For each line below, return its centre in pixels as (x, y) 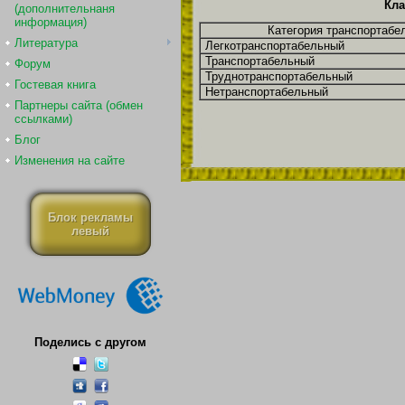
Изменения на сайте (70, 160)
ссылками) (43, 119)
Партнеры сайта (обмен (79, 105)
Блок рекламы (90, 217)
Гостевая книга (55, 85)
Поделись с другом (90, 342)
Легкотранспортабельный (275, 45)
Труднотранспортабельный (279, 76)
